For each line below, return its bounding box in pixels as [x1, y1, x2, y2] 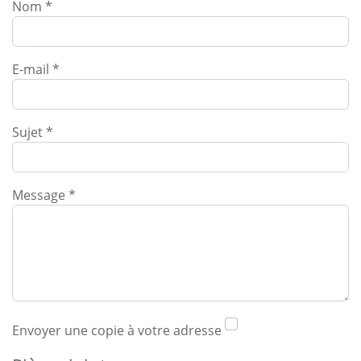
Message [12, 186, 65, 204]
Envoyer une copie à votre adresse [12, 322, 222, 339]
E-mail [12, 60, 49, 78]
